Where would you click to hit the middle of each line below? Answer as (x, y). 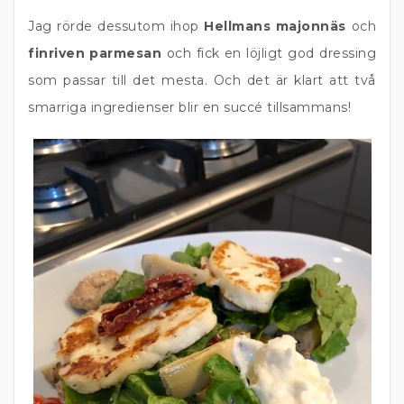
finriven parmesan (95, 53)
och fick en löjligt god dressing (269, 53)
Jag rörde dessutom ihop (116, 26)
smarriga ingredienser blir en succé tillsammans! (189, 107)
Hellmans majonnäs (275, 26)
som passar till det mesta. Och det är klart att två (202, 80)
